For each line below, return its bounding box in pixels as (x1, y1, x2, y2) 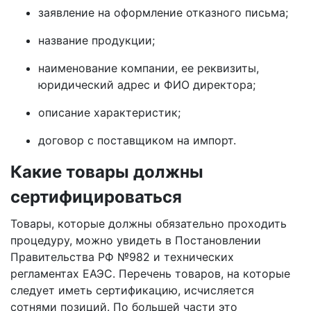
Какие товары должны (10, 162, 203, 182)
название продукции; (38, 33, 155, 47)
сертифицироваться (10, 187, 182, 207)
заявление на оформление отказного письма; (38, 6, 288, 19)
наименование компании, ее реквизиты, (38, 61, 259, 75)
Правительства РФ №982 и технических (10, 250, 234, 264)
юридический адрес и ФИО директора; (38, 78, 255, 92)
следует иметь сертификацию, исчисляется (10, 283, 254, 297)
